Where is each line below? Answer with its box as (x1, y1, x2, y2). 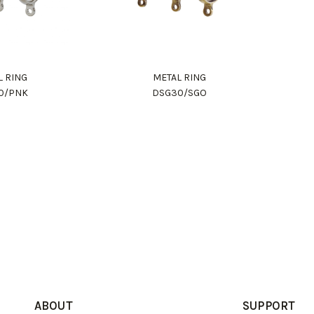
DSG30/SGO (152, 87, 207, 99)
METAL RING (153, 71, 207, 83)
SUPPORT (242, 299, 296, 313)
